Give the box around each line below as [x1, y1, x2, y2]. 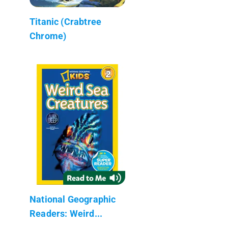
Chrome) [30, 30, 67, 41]
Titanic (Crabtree [30, 16, 102, 27]
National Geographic [30, 193, 116, 205]
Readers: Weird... [30, 208, 103, 219]
